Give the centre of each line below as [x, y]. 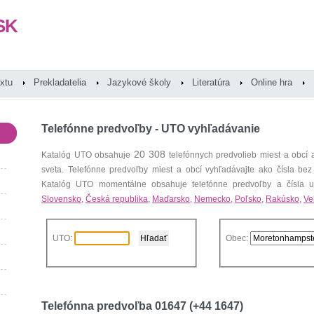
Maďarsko [171, 199]
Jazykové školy [139, 82]
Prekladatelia [60, 82]
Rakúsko [282, 199]
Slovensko [61, 199]
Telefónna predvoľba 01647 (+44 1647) [142, 306]
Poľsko [248, 199]
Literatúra [211, 82]
